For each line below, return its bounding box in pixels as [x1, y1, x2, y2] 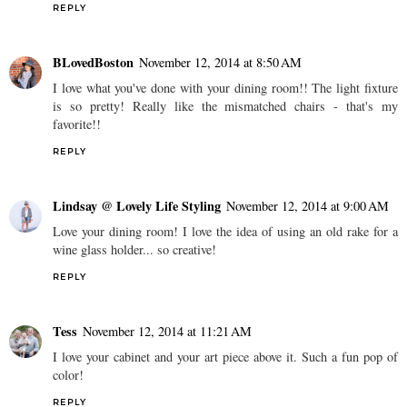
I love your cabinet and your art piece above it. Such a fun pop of [53, 348, 398, 366]
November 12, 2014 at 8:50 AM [139, 54, 302, 72]
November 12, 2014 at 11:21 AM [83, 323, 252, 341]
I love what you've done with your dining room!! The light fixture [53, 79, 398, 97]
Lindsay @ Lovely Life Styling [53, 196, 221, 216]
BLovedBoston [53, 53, 134, 73]
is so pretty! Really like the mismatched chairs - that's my [53, 97, 398, 115]
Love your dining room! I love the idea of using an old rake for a [53, 223, 398, 241]
